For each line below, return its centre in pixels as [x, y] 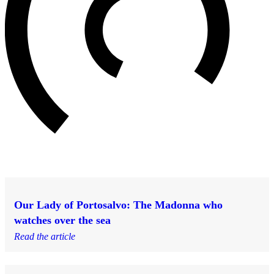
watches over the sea [62, 220]
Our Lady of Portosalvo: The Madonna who [118, 205]
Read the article [45, 236]
